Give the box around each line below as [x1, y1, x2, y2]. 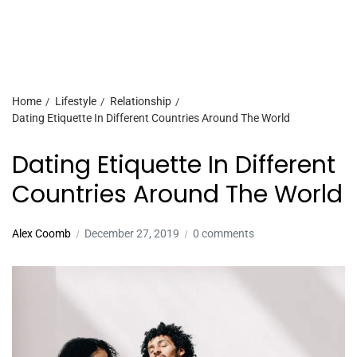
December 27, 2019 [84, 227, 179, 240]
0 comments [193, 227, 254, 240]
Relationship [110, 95, 171, 108]
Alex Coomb [12, 227, 71, 240]
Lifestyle [55, 95, 96, 108]
